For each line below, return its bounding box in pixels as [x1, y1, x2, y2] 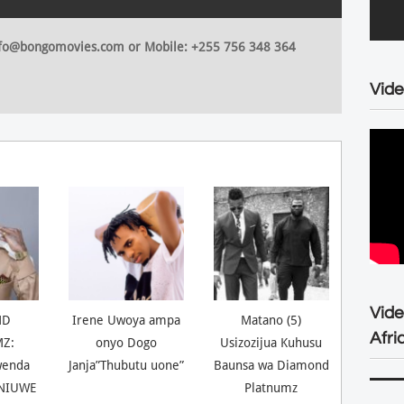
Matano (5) [241, 312, 302, 327]
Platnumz [244, 380, 298, 395]
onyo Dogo [95, 335, 157, 350]
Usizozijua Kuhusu [220, 335, 323, 350]
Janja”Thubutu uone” [68, 357, 184, 372]
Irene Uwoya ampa [71, 312, 180, 327]
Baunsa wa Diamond [213, 357, 329, 372]
